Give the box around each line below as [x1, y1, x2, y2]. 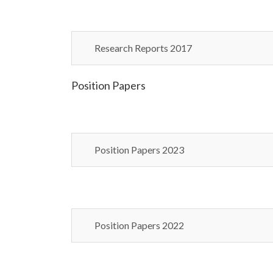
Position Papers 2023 [94, 144, 184, 155]
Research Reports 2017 [94, 42, 192, 54]
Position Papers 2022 [94, 219, 184, 231]
